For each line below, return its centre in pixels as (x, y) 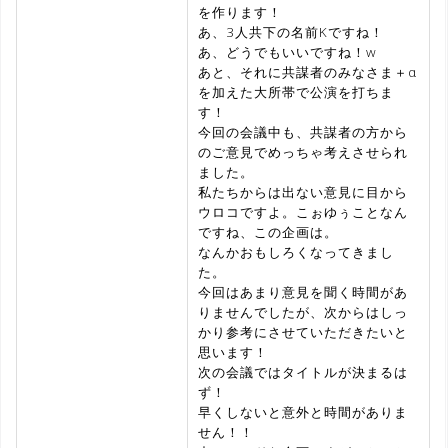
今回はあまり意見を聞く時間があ (303, 291)
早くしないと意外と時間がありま (303, 411)
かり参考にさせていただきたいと (303, 331)
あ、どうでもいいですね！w (287, 51)
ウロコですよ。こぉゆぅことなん (303, 211)
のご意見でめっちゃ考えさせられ (303, 151)
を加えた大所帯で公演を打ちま (296, 91)
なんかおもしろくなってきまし (296, 251)
